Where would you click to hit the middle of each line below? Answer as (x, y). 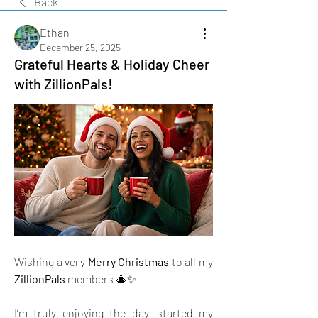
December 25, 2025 (80, 47)
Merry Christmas (128, 261)
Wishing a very (51, 261)
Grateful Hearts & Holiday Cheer (112, 64)
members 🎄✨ (101, 278)
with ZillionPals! (64, 84)
